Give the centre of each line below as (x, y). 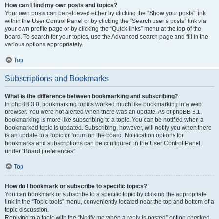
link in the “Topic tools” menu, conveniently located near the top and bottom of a (109, 202)
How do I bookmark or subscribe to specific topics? (76, 186)
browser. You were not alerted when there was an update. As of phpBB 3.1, (103, 112)
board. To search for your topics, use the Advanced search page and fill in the (107, 37)
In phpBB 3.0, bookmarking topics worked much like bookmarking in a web (103, 104)
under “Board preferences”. (41, 151)
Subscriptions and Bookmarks (57, 78)
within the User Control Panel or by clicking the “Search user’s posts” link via (106, 21)
